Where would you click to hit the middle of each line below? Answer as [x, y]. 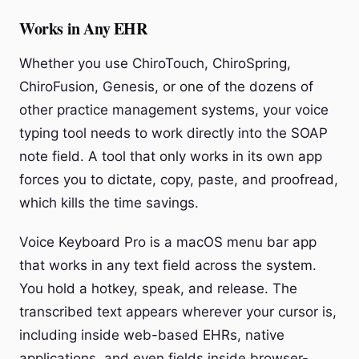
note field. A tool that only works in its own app [171, 156]
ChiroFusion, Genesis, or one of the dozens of [166, 87]
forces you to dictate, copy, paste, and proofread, [179, 179]
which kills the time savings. [109, 203]
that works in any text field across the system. [168, 265]
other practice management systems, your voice [174, 110]
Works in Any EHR [83, 28]
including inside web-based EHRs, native [152, 335]
